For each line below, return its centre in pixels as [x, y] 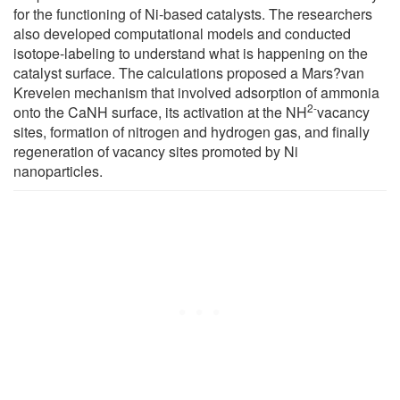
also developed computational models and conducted [182, 33]
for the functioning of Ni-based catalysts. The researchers [193, 13]
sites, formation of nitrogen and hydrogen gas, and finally [192, 131]
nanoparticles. [58, 171]
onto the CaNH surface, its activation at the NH [160, 112]
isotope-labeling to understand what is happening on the [191, 53]
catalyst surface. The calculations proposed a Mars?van [189, 72]
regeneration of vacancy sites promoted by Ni [156, 151]
